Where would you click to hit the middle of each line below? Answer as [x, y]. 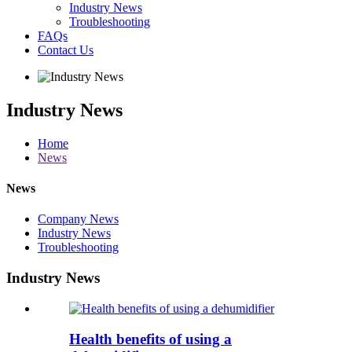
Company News [78, 219]
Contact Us [66, 50]
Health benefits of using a [150, 339]
